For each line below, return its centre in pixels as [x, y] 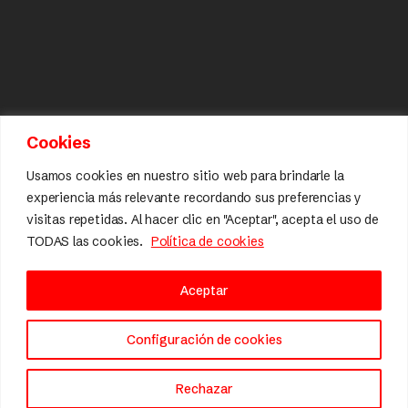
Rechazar [204, 388]
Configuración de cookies [204, 339]
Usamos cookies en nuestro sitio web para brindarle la [185, 175]
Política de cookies [207, 241]
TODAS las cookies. [87, 241]
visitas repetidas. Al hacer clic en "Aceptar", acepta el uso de [203, 219]
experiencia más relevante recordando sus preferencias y [194, 197]
